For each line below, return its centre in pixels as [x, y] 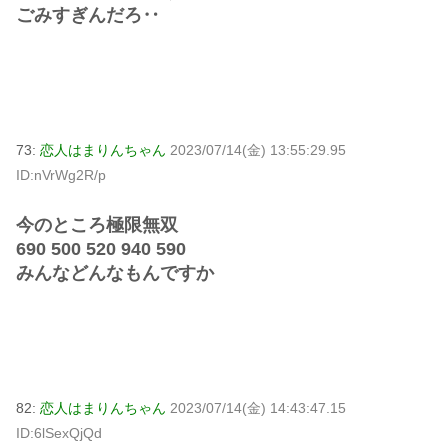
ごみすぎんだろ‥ [88, 14]
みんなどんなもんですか [115, 273]
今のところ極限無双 [97, 225]
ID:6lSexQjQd [59, 433]
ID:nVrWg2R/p [61, 174]
